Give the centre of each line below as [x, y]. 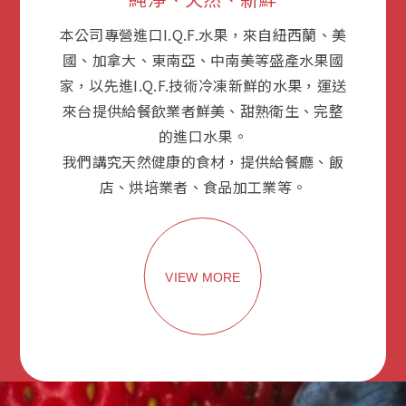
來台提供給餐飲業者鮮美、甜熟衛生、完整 [203, 110]
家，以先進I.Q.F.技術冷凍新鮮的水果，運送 [203, 85]
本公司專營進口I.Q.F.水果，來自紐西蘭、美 [203, 34]
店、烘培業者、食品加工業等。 [203, 186]
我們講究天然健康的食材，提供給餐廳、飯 [203, 161]
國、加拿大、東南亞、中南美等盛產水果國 [203, 59]
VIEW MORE [203, 277]
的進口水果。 [203, 135]
